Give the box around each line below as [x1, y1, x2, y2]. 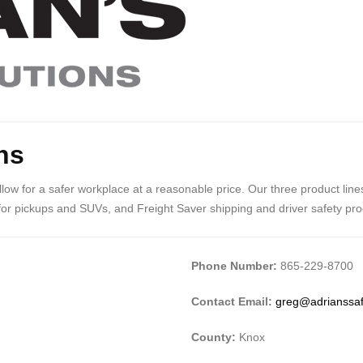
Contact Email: [191, 294, 275, 308]
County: [191, 330, 239, 344]
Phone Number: [191, 258, 277, 272]
